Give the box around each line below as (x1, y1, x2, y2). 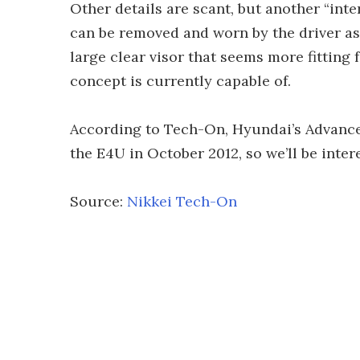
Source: (70, 192, 127, 211)
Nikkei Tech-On (127, 192, 237, 211)
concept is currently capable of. (70, 72, 291, 90)
